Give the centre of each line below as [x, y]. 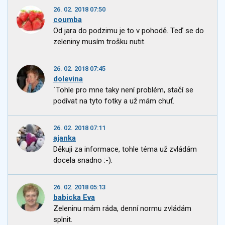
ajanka [65, 138]
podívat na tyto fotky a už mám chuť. [114, 101]
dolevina [68, 79]
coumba [68, 20]
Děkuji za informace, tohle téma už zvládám [125, 149]
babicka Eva [74, 198]
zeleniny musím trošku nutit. [99, 42]
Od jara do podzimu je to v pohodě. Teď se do [129, 31]
